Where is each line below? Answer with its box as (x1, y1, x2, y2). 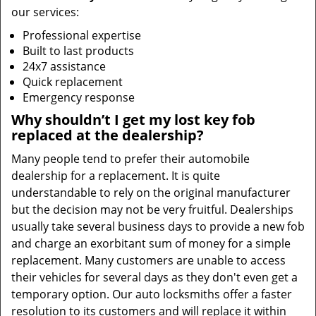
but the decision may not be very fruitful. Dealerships (11, 202, 293, 217)
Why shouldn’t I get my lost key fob (11, 110, 255, 129)
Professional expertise (23, 28, 141, 43)
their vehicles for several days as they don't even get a (11, 269, 298, 285)
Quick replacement (23, 74, 123, 90)
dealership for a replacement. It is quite (11, 168, 220, 183)
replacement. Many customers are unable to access (11, 253, 286, 268)
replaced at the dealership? (11, 126, 204, 145)
